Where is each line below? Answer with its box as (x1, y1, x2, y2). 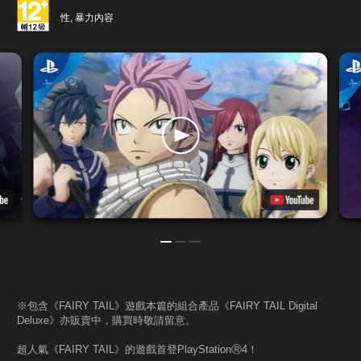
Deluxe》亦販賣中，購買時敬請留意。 (17, 313, 196, 326)
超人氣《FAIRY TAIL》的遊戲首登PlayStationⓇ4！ (17, 342, 258, 355)
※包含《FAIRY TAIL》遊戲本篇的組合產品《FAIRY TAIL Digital (17, 299, 317, 312)
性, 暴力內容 (60, 11, 114, 23)
